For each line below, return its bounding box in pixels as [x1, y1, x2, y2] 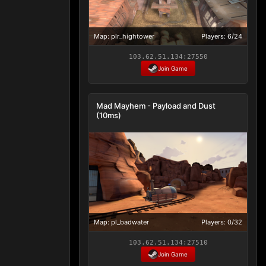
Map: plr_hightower [94, 32, 154, 40]
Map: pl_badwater [94, 218, 149, 227]
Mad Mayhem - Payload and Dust [96, 101, 216, 110]
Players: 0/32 [201, 218, 242, 227]
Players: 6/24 [201, 32, 242, 40]
